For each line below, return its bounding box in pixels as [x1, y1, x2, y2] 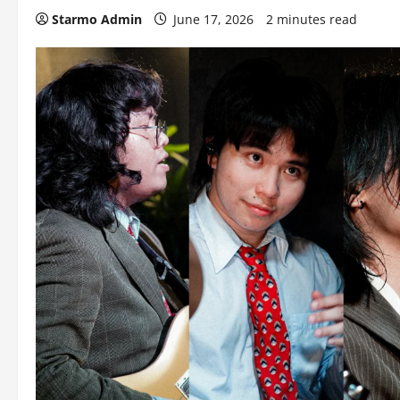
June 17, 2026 [170, 11, 257, 28]
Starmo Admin [52, 11, 142, 28]
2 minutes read [266, 11, 357, 28]
